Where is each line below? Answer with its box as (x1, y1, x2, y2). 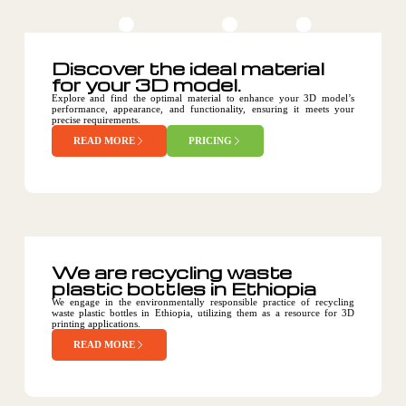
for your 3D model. (51, 72, 241, 96)
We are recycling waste (51, 260, 292, 284)
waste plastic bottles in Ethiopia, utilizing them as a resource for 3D (51, 307, 355, 318)
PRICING (188, 135, 232, 146)
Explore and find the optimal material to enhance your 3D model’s (51, 92, 355, 103)
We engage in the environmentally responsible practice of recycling (51, 296, 355, 307)
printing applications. (51, 318, 140, 329)
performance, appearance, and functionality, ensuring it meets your (51, 103, 355, 114)
